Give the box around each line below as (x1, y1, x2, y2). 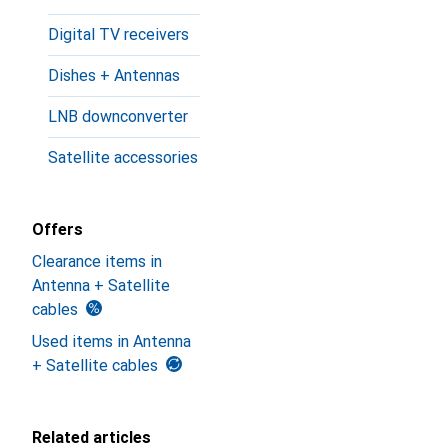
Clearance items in (32, 252, 162, 271)
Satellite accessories (48, 148, 198, 167)
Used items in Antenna (32, 332, 191, 351)
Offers (32, 220, 83, 239)
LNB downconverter (48, 107, 188, 126)
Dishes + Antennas (48, 66, 180, 85)
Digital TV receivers (48, 25, 189, 44)
